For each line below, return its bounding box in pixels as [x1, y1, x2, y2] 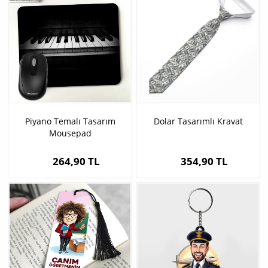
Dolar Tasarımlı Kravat [153, 115, 243, 127]
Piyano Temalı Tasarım [25, 115, 115, 127]
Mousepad [48, 127, 92, 139]
